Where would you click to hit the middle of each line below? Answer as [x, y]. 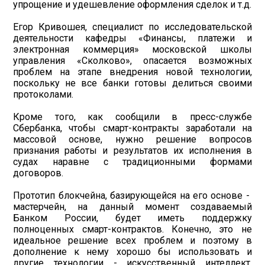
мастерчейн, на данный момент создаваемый [132, 207]
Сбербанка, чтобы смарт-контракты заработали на [132, 128]
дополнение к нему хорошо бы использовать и [132, 252]
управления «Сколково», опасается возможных [132, 61]
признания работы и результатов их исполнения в [132, 151]
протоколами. [43, 94]
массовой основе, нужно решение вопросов [132, 139]
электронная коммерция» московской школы [132, 49]
